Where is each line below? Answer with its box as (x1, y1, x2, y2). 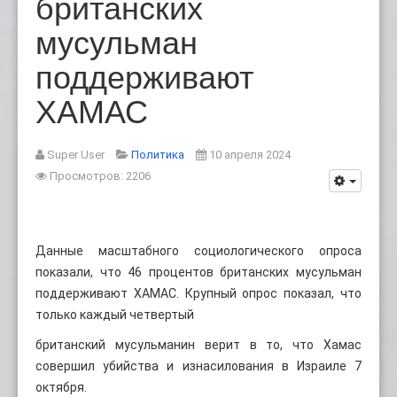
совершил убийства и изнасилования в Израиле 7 (35, 358, 362, 373)
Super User (47, 147, 105, 161)
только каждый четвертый (35, 307, 194, 322)
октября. (35, 379, 87, 394)
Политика (131, 147, 184, 161)
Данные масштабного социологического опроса (35, 243, 362, 258)
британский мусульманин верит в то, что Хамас (35, 337, 362, 352)
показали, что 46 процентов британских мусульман (35, 264, 362, 279)
